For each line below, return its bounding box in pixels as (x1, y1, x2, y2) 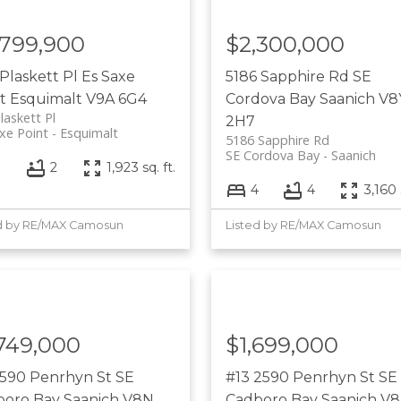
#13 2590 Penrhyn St (225, 368, 379, 386)
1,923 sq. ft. (106, 159, 175, 176)
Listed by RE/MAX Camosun (225, 218, 381, 232)
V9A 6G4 (85, 90, 147, 107)
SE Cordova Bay (225, 146, 320, 164)
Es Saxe (81, 67, 135, 85)
